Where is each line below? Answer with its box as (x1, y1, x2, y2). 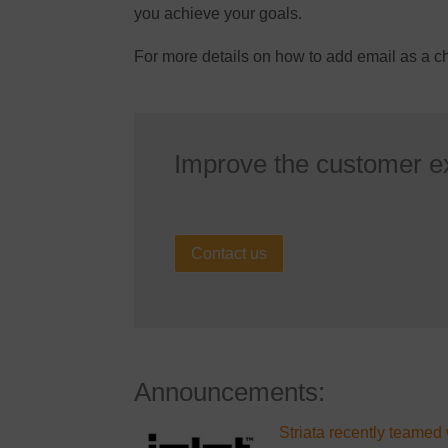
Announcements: (134, 376, 326, 407)
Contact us (191, 245, 268, 263)
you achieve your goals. (134, 5, 303, 23)
